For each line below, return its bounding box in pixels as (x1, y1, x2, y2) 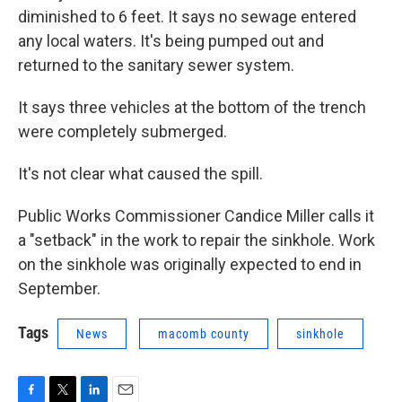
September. (18, 279, 100, 299)
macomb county (158, 327, 249, 342)
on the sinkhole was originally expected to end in (18, 255, 362, 275)
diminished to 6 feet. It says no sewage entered (18, 7, 356, 27)
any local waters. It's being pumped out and (18, 31, 324, 51)
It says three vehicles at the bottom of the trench (18, 98, 366, 118)
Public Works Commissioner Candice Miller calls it (18, 206, 374, 226)
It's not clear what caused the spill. (18, 164, 263, 184)
